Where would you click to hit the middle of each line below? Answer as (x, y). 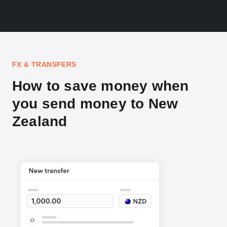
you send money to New (95, 104)
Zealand (40, 122)
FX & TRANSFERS (44, 65)
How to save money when (101, 86)
